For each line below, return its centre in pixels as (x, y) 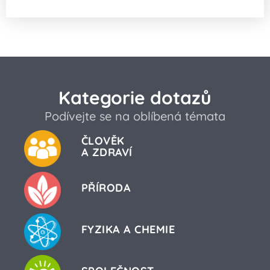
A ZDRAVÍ (107, 152)
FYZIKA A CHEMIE (128, 230)
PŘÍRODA (106, 188)
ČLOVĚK (103, 141)
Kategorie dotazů (135, 98)
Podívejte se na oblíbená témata (135, 116)
